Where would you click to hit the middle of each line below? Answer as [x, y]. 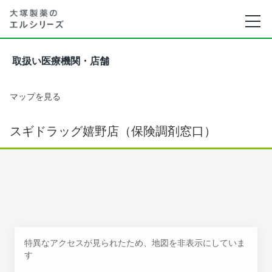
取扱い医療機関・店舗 [61, 61]
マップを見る [35, 96]
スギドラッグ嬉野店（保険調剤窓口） [113, 131]
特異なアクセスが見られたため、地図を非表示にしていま [135, 243]
